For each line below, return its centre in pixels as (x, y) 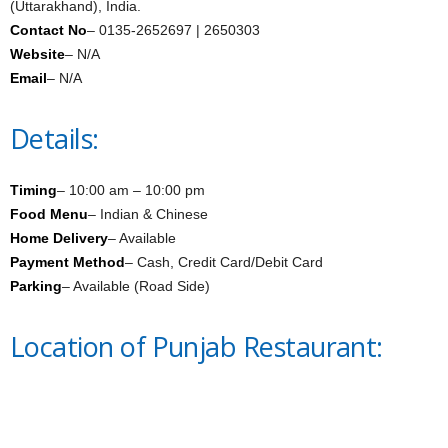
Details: (54, 139)
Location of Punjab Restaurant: (196, 347)
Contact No (48, 30)
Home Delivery (59, 238)
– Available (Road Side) (136, 286)
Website (37, 54)
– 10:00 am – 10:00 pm (131, 190)
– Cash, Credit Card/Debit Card (224, 262)
